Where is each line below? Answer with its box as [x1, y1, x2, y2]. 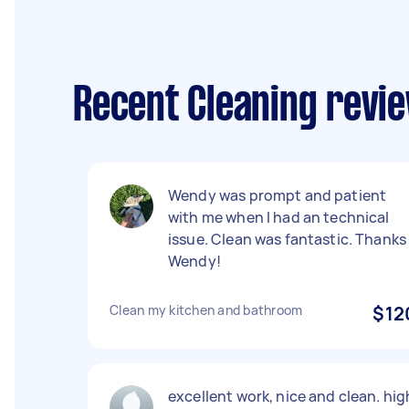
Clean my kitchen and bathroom [110, 301, 303, 319]
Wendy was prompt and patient [168, 185, 387, 205]
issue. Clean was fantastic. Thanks [168, 229, 407, 249]
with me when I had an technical [168, 207, 390, 227]
